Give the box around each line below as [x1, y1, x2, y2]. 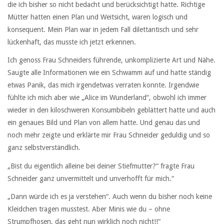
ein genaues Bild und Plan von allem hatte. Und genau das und [7, 118, 200, 127]
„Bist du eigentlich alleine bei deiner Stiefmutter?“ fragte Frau [7, 161, 194, 170]
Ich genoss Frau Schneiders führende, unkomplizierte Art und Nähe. [7, 56, 215, 64]
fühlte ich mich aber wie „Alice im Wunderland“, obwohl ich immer [7, 93, 206, 102]
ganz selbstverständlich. [7, 143, 80, 152]
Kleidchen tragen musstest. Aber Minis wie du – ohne [7, 204, 170, 213]
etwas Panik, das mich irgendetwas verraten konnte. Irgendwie [7, 81, 199, 89]
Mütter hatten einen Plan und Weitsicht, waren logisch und [7, 13, 187, 21]
